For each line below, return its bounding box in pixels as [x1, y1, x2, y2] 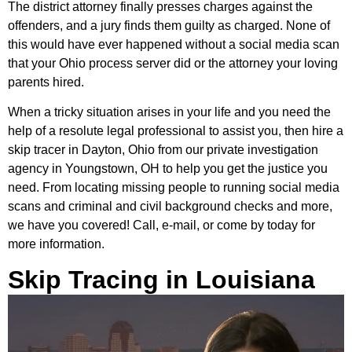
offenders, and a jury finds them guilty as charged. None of [8, 18, 330, 32]
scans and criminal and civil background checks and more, [8, 199, 332, 213]
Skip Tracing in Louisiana [8, 266, 315, 295]
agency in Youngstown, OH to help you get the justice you [8, 161, 328, 175]
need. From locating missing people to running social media [8, 180, 339, 194]
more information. [8, 236, 104, 251]
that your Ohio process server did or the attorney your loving [8, 56, 338, 70]
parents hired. [8, 75, 84, 89]
